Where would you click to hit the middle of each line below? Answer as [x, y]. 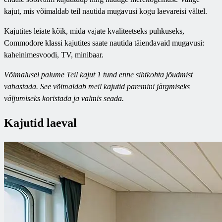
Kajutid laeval [40, 123]
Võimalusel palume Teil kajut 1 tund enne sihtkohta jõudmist [98, 74]
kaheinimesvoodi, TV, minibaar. [54, 55]
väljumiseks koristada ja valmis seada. [64, 98]
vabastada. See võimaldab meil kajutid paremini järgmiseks [97, 86]
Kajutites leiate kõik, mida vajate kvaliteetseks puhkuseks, [94, 31]
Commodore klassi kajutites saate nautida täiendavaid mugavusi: [104, 43]
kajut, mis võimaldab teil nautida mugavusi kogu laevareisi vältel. [106, 11]
